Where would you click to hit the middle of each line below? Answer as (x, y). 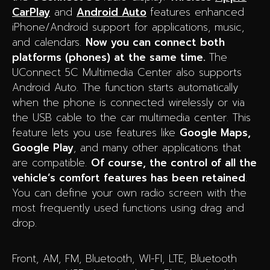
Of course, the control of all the (174, 162)
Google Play (43, 147)
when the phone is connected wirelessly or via (128, 102)
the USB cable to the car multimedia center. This (131, 117)
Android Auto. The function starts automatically (125, 87)
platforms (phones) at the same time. (111, 57)
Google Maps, (215, 132)
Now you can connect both (155, 42)
